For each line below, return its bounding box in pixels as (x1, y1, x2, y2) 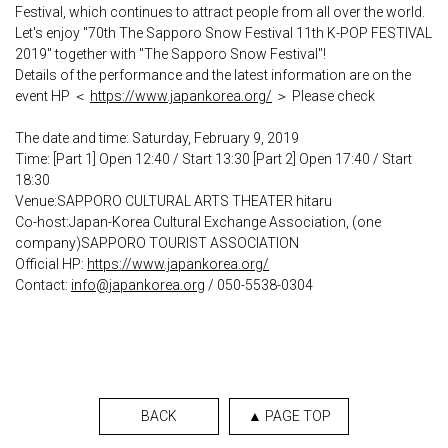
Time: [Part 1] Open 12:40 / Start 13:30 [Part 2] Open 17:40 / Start (15, 150, 412, 167)
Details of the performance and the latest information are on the (15, 66, 411, 83)
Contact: (15, 276, 71, 293)
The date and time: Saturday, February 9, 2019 (15, 129, 299, 146)
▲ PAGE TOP (247, 407, 331, 424)
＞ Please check (272, 87, 375, 104)
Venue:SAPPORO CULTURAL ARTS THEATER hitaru (15, 192, 332, 209)
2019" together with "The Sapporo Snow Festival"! (15, 45, 326, 62)
